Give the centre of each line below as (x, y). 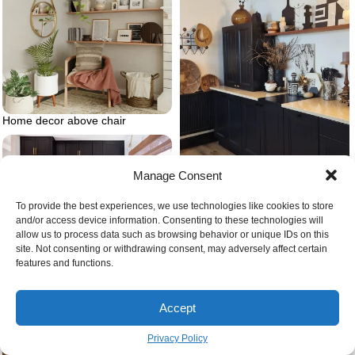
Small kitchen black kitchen (70, 254)
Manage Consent (177, 175)
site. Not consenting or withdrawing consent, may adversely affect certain (172, 249)
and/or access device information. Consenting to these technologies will (170, 220)
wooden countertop (228, 204)
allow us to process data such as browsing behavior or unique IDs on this (172, 235)
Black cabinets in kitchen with (253, 191)
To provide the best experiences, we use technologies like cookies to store (175, 206)
